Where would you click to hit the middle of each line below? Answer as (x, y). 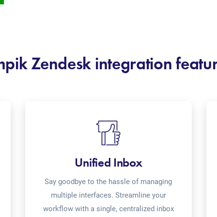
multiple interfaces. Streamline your (108, 195)
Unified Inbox (108, 163)
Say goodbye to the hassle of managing (108, 182)
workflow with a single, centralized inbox (108, 209)
